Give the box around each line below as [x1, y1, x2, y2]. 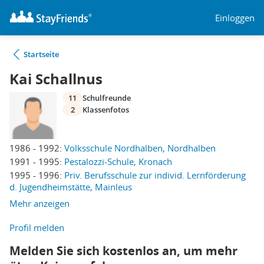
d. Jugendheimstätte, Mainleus [9, 181, 132, 193]
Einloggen [215, 11, 255, 24]
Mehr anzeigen [9, 197, 70, 209]
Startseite [24, 49, 59, 60]
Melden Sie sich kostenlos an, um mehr [9, 243, 237, 259]
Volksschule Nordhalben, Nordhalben [64, 142, 216, 154]
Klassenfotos [82, 104, 129, 115]
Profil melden [9, 222, 64, 233]
